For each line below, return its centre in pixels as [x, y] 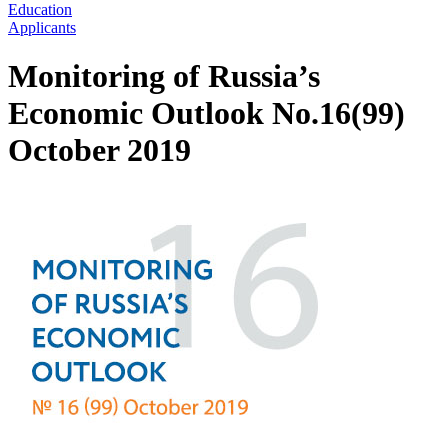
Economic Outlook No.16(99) [206, 113]
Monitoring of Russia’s [164, 76]
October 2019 [99, 150]
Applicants [42, 27]
